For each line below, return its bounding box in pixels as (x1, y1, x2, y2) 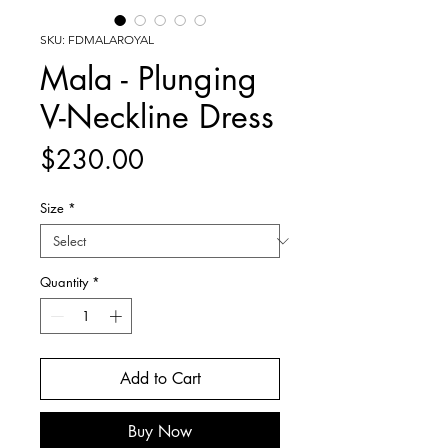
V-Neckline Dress (40, 96, 274, 137)
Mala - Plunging (40, 58, 257, 99)
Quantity (40, 273, 88, 291)
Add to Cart (119, 367, 201, 389)
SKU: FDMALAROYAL (40, 32, 154, 47)
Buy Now (128, 420, 192, 442)
